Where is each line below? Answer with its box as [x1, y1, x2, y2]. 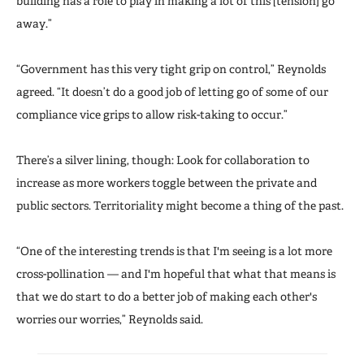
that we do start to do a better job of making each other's [16, 289, 317, 303]
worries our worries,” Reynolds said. [16, 312, 203, 326]
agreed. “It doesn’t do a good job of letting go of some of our [16, 84, 328, 98]
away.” [16, 16, 52, 30]
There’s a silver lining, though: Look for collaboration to [16, 153, 310, 167]
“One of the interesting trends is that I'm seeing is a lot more [16, 244, 332, 258]
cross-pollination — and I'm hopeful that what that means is [16, 266, 336, 280]
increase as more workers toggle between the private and [16, 175, 317, 189]
